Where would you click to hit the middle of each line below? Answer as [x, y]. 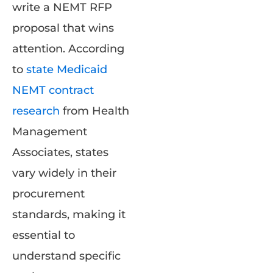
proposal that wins [63, 28]
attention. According [68, 49]
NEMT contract [53, 90]
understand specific [66, 256]
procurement [48, 194]
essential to [44, 236]
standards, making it [69, 215]
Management [50, 132]
